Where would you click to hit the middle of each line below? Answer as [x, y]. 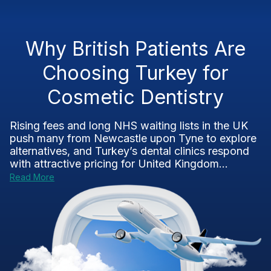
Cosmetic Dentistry [135, 97]
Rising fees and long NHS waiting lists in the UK [129, 126]
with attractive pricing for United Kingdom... [119, 164]
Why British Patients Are [135, 49]
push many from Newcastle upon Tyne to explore [133, 138]
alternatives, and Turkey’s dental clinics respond [129, 151]
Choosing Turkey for [135, 73]
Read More [32, 177]
